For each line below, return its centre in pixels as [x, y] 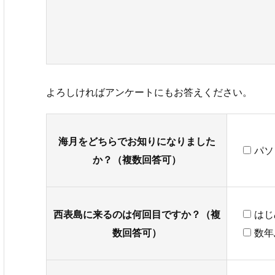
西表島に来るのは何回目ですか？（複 [137, 215]
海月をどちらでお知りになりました [137, 141]
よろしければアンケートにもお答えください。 [149, 92]
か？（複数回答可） [137, 160]
